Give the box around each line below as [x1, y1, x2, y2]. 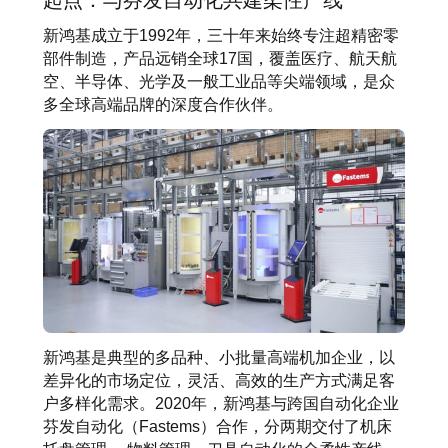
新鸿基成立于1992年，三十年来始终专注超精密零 [42, 25, 399, 44]
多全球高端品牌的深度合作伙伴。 [42, 94, 283, 113]
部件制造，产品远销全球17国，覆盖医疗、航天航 [42, 48, 397, 67]
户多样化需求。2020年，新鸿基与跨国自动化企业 [42, 393, 399, 412]
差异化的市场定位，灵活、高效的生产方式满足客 [42, 370, 395, 389]
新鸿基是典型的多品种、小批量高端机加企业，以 [42, 347, 395, 366]
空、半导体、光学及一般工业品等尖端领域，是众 [42, 71, 395, 90]
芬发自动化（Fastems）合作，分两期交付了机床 [42, 416, 392, 435]
